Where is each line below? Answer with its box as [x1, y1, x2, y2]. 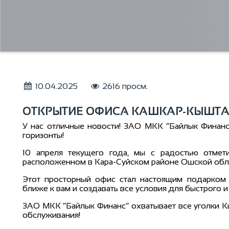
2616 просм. [100, 82, 148, 90]
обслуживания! [22, 211, 80, 219]
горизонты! [22, 131, 64, 140]
